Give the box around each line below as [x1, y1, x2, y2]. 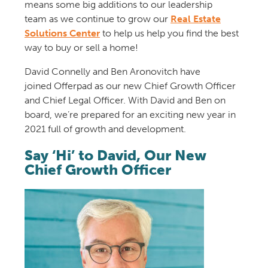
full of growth [47, 123, 106, 135]
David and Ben [147, 95, 212, 106]
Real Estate [170, 13, 221, 25]
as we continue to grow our [46, 13, 170, 25]
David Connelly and [24, 66, 111, 77]
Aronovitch [129, 66, 178, 77]
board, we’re [24, 109, 78, 120]
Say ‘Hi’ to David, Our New [24, 146, 206, 164]
